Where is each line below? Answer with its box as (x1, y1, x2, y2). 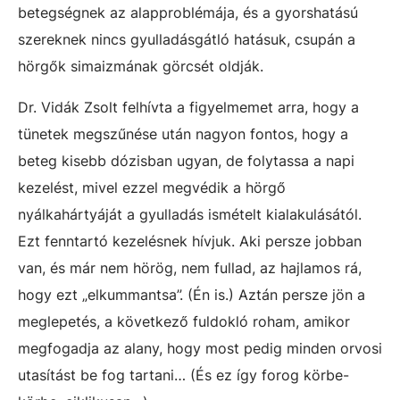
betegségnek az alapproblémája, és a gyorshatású (18, 4, 358, 21)
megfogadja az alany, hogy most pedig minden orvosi (18, 339, 382, 357)
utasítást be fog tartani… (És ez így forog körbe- (18, 366, 349, 384)
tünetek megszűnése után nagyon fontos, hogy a (18, 125, 348, 143)
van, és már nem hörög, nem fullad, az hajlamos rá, (18, 259, 362, 277)
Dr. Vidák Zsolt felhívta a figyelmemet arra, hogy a (18, 98, 359, 116)
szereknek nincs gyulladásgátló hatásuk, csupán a (18, 30, 355, 48)
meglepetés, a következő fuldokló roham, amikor (18, 312, 350, 330)
